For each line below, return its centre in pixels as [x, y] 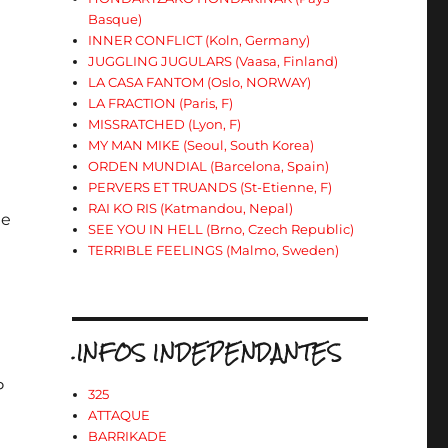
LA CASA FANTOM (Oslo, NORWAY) [200, 82]
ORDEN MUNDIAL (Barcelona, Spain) [209, 166]
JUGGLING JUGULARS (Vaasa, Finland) [213, 61]
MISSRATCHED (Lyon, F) [165, 124]
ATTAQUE [119, 415]
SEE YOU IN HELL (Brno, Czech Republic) [221, 229]
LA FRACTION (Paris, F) [161, 103]
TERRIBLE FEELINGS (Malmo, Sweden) [214, 250]
